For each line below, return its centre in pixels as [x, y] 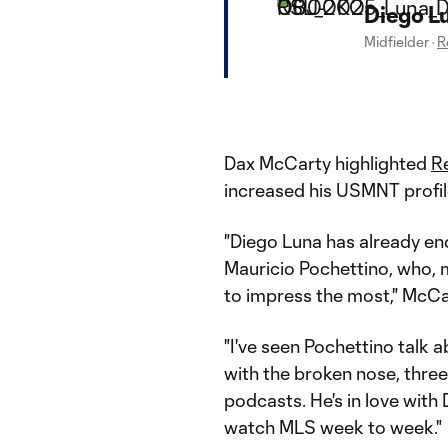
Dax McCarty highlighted [327, 162]
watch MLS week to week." [333, 426]
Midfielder [396, 41]
